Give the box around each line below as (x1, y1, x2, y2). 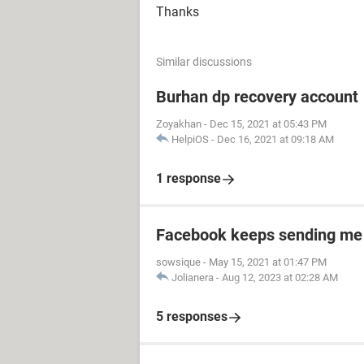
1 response (156, 171, 221, 186)
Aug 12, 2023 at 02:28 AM (222, 271, 338, 284)
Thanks (156, 4, 199, 19)
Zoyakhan (156, 118, 201, 130)
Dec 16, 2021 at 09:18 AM (217, 133, 334, 145)
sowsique (156, 256, 201, 268)
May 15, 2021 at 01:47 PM (209, 256, 327, 268)
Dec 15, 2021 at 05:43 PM (210, 118, 327, 130)
